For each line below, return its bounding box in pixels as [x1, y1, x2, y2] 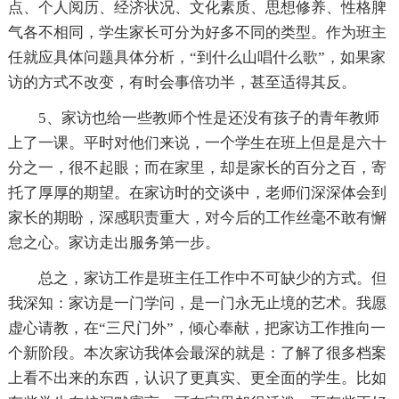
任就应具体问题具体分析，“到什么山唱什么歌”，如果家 [7, 49, 386, 67]
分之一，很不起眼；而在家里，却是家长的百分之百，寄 [7, 159, 387, 177]
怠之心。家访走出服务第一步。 [7, 234, 220, 252]
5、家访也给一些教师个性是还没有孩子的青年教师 [37, 110, 379, 127]
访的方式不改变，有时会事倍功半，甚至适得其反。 [7, 74, 356, 92]
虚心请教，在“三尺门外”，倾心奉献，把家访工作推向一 [7, 320, 386, 338]
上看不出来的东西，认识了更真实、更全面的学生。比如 [7, 370, 387, 387]
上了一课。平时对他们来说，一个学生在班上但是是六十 [7, 134, 387, 152]
